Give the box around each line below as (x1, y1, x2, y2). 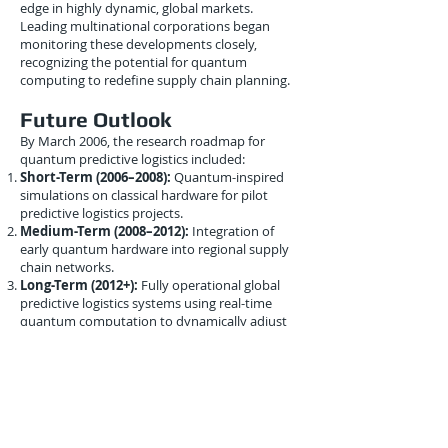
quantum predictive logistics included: (20, 150, 245, 168)
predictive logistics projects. (20, 204, 183, 222)
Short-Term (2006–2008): (20, 168, 171, 186)
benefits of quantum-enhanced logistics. (20, 402, 259, 420)
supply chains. (20, 330, 104, 348)
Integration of (189, 222, 274, 240)
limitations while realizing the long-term (20, 384, 254, 402)
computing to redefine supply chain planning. (20, 71, 290, 89)
